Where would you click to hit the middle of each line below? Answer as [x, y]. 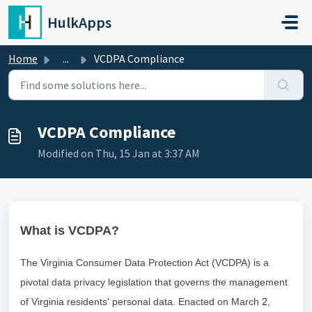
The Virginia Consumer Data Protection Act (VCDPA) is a [145, 263]
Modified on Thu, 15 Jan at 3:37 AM [119, 153]
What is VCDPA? [70, 231]
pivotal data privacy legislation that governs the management [154, 282]
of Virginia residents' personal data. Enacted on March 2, [145, 302]
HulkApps [79, 22]
